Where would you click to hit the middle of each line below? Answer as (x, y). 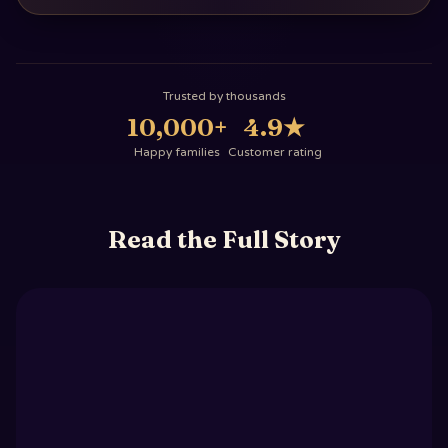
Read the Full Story (224, 239)
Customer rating (274, 152)
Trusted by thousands (224, 96)
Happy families (177, 152)
